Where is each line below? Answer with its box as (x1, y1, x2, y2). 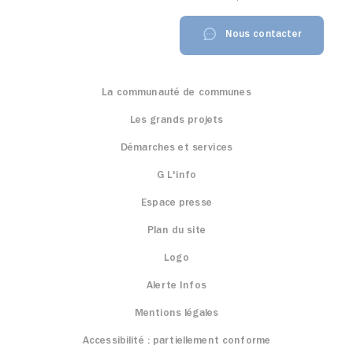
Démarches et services (121, 143, 232, 154)
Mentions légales (134, 308, 219, 319)
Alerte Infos (147, 281, 206, 292)
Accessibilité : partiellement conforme (82, 336, 271, 347)
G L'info (156, 170, 197, 181)
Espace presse (141, 198, 212, 209)
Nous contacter (222, 29, 303, 40)
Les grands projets (129, 115, 224, 126)
